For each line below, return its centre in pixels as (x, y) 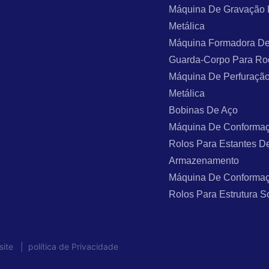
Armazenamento (204, 160)
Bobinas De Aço (204, 110)
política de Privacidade (71, 246)
